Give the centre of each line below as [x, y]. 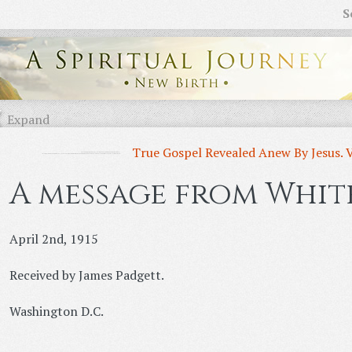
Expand [28, 119]
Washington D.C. [56, 312]
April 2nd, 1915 [53, 239]
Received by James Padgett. [86, 275]
